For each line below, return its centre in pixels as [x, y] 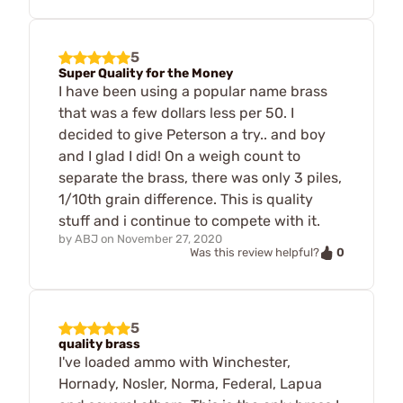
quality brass [99, 345]
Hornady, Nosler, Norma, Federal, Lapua [190, 384]
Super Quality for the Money [146, 73]
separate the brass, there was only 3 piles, [200, 177]
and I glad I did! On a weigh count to [179, 156]
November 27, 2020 [170, 238]
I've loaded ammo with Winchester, [175, 363]
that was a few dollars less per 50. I [176, 112]
